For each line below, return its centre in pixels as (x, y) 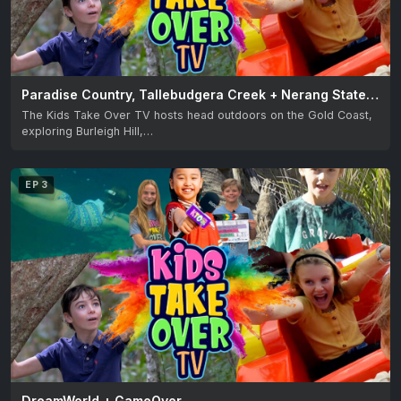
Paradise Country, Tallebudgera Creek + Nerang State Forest (372, 94)
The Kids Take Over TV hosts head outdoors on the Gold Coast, (197, 115)
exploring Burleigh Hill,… (87, 132)
